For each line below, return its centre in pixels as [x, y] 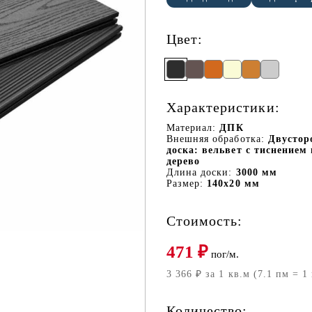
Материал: [192, 128]
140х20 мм [233, 184]
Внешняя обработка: [216, 139]
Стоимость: [205, 221]
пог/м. [224, 254]
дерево [184, 161]
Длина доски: [200, 172]
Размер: [185, 184]
